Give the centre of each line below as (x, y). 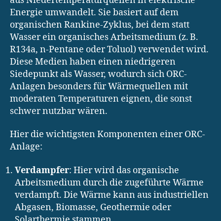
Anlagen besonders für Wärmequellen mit (99, 86)
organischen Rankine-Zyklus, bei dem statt (100, 25)
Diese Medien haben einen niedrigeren (93, 62)
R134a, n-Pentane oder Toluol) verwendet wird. (109, 49)
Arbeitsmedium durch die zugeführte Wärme (109, 183)
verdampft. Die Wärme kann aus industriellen (112, 195)
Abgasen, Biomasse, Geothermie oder (93, 207)
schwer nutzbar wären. (59, 111)
